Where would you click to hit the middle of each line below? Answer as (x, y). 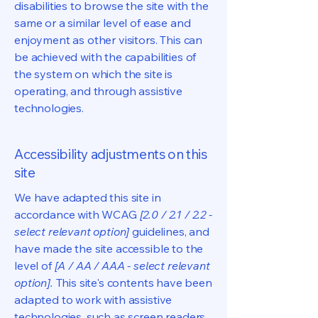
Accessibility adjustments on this (111, 154)
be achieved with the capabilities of (105, 57)
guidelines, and (169, 231)
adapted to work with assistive (93, 300)
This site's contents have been (132, 283)
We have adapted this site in (88, 197)
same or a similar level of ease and (103, 23)
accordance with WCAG (77, 214)
